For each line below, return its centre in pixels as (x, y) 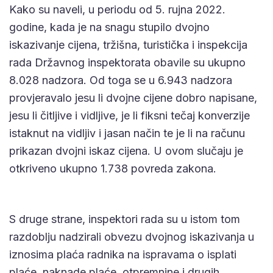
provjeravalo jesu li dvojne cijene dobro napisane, (133, 98)
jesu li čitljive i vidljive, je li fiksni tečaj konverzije (129, 116)
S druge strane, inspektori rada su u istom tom (125, 219)
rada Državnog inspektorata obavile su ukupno (127, 63)
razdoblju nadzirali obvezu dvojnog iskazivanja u (132, 237)
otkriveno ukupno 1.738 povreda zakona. (113, 169)
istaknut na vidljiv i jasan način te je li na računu (127, 133)
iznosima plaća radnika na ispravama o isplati (123, 255)
